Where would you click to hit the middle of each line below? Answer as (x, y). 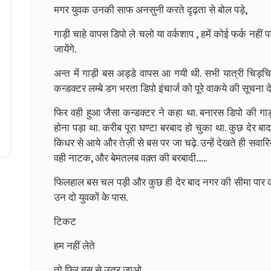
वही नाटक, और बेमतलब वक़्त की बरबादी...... (130, 158)
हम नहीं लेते (74, 246)
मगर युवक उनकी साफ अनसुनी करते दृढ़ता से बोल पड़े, (151, 10)
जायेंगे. (65, 49)
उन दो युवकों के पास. (91, 198)
